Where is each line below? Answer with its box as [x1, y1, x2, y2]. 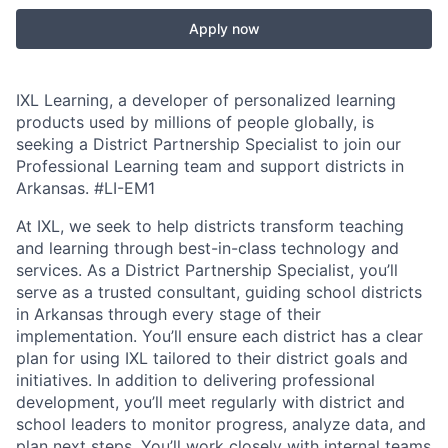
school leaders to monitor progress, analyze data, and [16, 414, 426, 434]
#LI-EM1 [94, 178, 155, 198]
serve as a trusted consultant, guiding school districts [16, 282, 422, 302]
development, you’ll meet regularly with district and [16, 392, 405, 412]
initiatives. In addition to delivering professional [16, 370, 375, 390]
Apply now [188, 20, 260, 37]
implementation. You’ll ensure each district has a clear [16, 326, 423, 346]
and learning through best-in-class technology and [16, 238, 399, 258]
